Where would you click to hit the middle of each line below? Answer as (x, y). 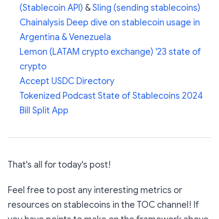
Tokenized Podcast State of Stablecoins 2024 (111, 96)
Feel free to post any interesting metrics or (95, 190)
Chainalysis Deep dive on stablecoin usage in (110, 23)
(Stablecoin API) (51, 8)
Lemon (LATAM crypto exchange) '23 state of (110, 52)
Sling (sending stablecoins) (146, 8)
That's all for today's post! (59, 165)
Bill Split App (44, 111)
